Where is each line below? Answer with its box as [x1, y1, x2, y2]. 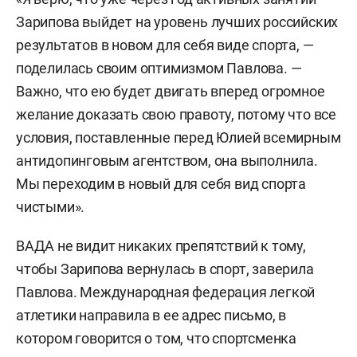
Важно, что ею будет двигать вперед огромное [16, 83, 325, 100]
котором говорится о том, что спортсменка [16, 330, 296, 347]
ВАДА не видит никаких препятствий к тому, [16, 237, 306, 254]
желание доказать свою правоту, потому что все [16, 106, 336, 123]
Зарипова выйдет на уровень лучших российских [16, 14, 339, 30]
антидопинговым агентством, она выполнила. [16, 152, 318, 169]
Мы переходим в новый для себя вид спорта [16, 175, 306, 192]
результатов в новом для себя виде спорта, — [16, 37, 314, 53]
